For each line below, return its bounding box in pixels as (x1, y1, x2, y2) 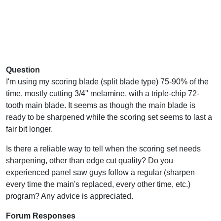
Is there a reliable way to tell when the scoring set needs (6, 144, 201, 153)
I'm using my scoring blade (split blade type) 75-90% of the (6, 77, 209, 86)
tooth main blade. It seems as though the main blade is (6, 101, 195, 110)
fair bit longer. (6, 124, 53, 133)
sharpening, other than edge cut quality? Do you (6, 156, 173, 165)
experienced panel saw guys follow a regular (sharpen (6, 168, 195, 177)
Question (6, 65, 40, 74)
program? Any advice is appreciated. (6, 191, 133, 200)
